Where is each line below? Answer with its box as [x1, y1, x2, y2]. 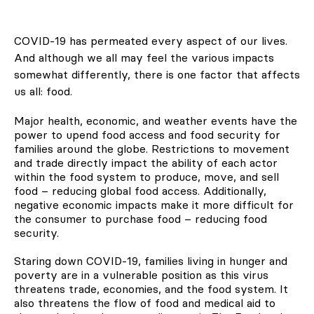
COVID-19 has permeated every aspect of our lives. [14, 33, 287, 48]
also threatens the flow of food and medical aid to [14, 295, 275, 310]
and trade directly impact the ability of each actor [14, 155, 278, 170]
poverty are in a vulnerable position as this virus [14, 267, 268, 282]
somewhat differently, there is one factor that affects [14, 67, 300, 81]
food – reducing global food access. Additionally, [14, 183, 266, 198]
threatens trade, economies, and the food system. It [14, 281, 288, 296]
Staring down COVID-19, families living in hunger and [14, 253, 287, 268]
